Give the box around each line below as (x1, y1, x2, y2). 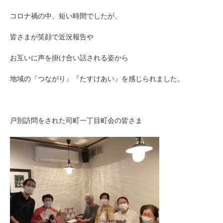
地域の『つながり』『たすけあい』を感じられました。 (10, 75, 184, 83)
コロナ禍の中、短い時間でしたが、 (10, 12, 121, 20)
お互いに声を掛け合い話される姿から (10, 54, 128, 62)
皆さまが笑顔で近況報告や (10, 33, 94, 41)
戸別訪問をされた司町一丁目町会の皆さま (10, 116, 142, 125)
